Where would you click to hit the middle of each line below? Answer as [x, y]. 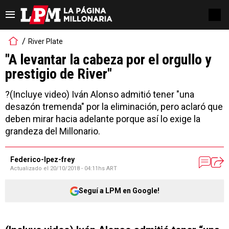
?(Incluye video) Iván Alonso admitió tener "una [100, 94]
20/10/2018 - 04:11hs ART [84, 168]
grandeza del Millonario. [53, 131]
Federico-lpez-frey [42, 159]
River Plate [45, 41]
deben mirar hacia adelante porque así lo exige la [103, 119]
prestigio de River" [59, 74]
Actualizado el [30, 168]
